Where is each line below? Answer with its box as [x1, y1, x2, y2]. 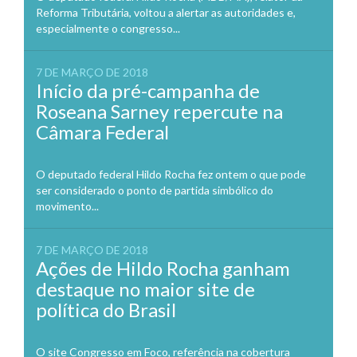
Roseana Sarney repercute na [36, 99, 283, 123]
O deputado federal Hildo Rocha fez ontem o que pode [36, 167, 306, 181]
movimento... [36, 198, 99, 213]
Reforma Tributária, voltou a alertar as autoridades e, [36, 5, 296, 19]
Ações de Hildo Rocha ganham [36, 256, 290, 280]
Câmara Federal [36, 120, 169, 143]
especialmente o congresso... [36, 21, 180, 35]
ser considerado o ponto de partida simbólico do [36, 182, 273, 197]
